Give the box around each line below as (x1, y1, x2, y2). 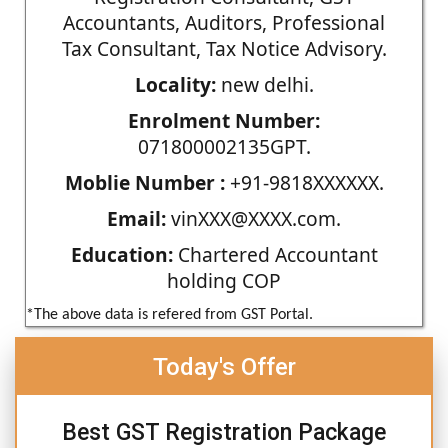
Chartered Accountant (172, 240, 378, 268)
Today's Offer (152, 352, 296, 381)
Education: (70, 240, 173, 268)
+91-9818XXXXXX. (224, 168, 384, 196)
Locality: (134, 70, 216, 98)
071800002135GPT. (137, 132, 311, 160)
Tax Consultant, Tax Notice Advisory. (61, 34, 387, 62)
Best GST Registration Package (62, 418, 386, 446)
